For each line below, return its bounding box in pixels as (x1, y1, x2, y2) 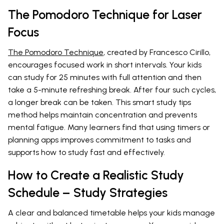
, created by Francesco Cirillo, (103, 47, 210, 57)
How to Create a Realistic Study (8, 167, 184, 183)
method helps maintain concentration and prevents (8, 110, 197, 120)
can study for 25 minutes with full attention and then (8, 72, 201, 82)
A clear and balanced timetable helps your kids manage (8, 208, 215, 218)
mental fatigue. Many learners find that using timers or (8, 122, 210, 132)
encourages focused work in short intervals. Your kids (8, 60, 201, 70)
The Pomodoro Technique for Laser (8, 7, 202, 22)
